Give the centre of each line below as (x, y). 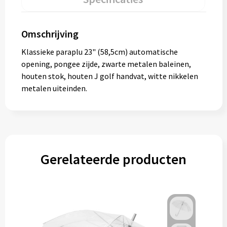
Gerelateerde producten (113, 159)
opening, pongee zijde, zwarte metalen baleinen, (106, 64)
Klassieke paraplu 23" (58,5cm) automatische (99, 52)
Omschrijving (50, 34)
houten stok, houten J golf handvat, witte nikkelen (109, 76)
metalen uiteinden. (54, 88)
